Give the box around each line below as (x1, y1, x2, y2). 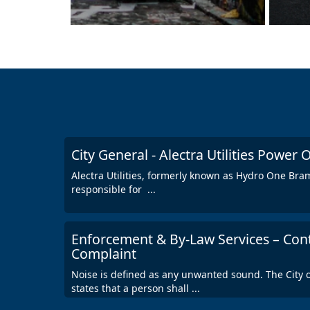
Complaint (71, 244, 136, 263)
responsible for (71, 182, 147, 196)
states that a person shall (71, 281, 192, 295)
